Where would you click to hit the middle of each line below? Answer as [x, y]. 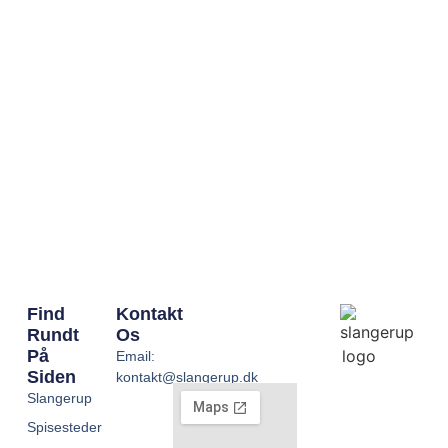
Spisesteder [64, 427]
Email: [135, 356]
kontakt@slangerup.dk [186, 377]
